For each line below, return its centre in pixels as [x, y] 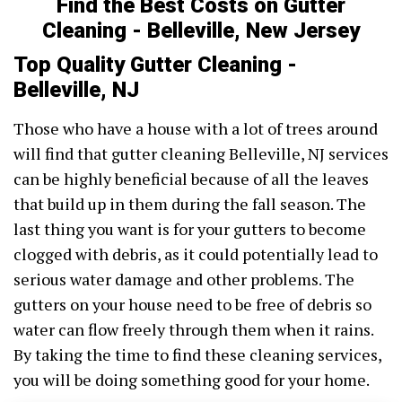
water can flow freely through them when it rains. [193, 330]
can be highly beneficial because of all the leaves [191, 179]
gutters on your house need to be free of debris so [192, 305]
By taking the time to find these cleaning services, [197, 355]
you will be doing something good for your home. [192, 380]
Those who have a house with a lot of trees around [196, 129]
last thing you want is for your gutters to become [190, 229]
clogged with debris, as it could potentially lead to [196, 254]
